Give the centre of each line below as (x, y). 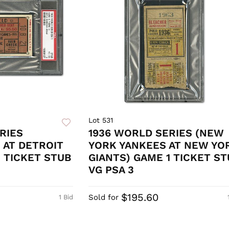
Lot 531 (100, 120)
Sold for (103, 198)
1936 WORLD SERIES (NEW (156, 133)
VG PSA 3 (111, 170)
